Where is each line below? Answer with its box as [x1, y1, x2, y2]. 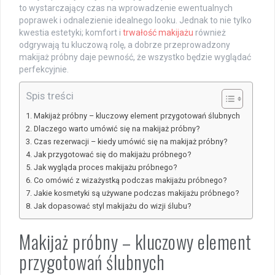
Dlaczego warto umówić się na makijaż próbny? [33, 124, 199, 134]
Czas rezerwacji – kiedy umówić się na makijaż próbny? [33, 137, 227, 147]
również [193, 28, 226, 38]
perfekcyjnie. [19, 64, 69, 75]
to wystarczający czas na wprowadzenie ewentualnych [19, 3, 233, 14]
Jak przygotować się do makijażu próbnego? [33, 150, 191, 160]
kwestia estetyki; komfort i [19, 28, 123, 38]
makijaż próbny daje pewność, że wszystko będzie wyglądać [19, 52, 251, 63]
